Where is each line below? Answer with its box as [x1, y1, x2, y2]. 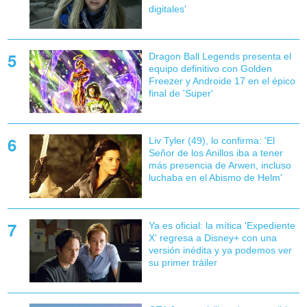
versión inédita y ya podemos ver [148, 244, 292, 256]
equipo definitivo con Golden [148, 63, 272, 75]
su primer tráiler [148, 256, 217, 268]
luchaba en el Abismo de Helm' [148, 172, 282, 184]
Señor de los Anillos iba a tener [148, 147, 283, 159]
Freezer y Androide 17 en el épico [148, 75, 295, 87]
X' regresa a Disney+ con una [148, 232, 277, 243]
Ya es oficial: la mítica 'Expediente [148, 219, 295, 231]
